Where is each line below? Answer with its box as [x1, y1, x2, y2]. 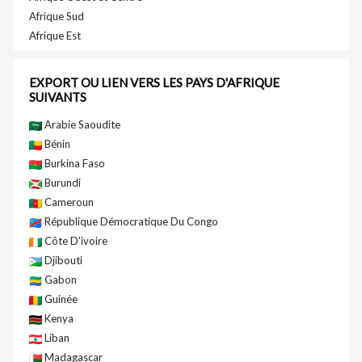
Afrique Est [29, 29, 81, 43]
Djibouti [42, 254, 82, 267]
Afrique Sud [29, 10, 84, 23]
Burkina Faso [42, 157, 105, 170]
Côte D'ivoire [42, 234, 107, 248]
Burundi [42, 176, 81, 190]
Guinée [42, 293, 78, 306]
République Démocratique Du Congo [42, 215, 218, 229]
